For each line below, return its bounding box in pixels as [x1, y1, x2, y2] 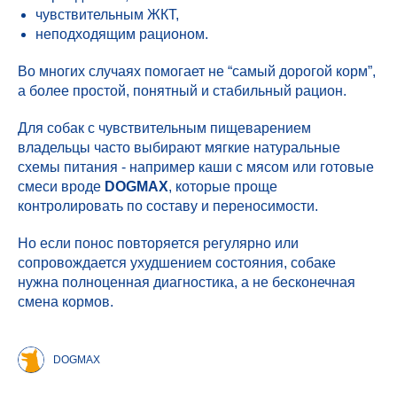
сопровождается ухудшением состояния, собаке [18, 255, 336, 270]
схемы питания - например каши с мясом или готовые [18, 160, 374, 175]
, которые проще [168, 179, 277, 194]
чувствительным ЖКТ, [35, 7, 179, 22]
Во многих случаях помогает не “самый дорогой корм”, [18, 64, 376, 79]
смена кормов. [18, 294, 113, 309]
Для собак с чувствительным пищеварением [18, 121, 311, 136]
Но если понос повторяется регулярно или [18, 236, 299, 251]
